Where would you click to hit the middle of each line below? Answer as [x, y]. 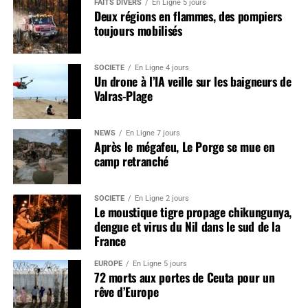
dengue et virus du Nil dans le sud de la [187, 226]
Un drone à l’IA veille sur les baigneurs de [192, 81]
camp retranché [131, 161]
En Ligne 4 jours [162, 67]
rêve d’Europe [126, 291]
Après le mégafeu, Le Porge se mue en [184, 146]
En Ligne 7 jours [153, 133]
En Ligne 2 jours [162, 198]
